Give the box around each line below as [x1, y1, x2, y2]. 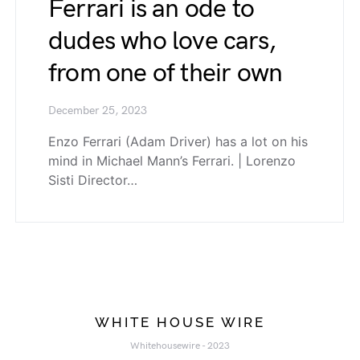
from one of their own [48, 58, 283, 89]
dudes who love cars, [48, 26, 276, 57]
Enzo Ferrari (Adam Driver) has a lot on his [48, 133, 308, 149]
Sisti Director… [48, 172, 137, 188]
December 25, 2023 [48, 104, 147, 117]
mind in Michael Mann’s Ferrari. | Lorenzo [48, 153, 296, 169]
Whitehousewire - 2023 [130, 340, 230, 352]
